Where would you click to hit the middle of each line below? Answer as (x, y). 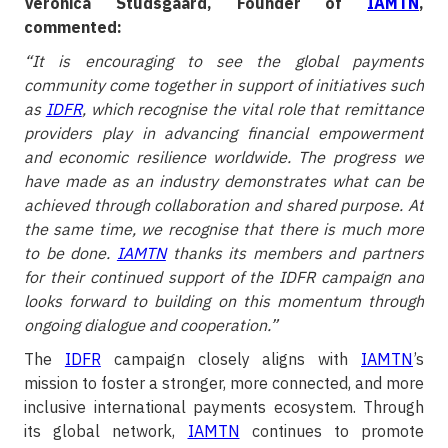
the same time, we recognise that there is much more (224, 229)
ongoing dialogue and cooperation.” (151, 325)
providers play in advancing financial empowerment (224, 133)
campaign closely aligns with (231, 359)
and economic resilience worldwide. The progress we (224, 157)
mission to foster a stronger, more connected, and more (224, 383)
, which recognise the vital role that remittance (252, 109)
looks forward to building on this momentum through (224, 301)
